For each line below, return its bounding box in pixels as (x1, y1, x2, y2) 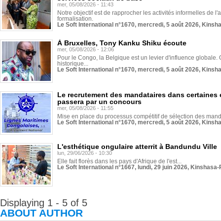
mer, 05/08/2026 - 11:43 (57, 1, 113, 7)
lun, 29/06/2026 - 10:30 (57, 150, 112, 156)
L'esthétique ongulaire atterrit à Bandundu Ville (57, 143, 217, 150)
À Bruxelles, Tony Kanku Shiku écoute (57, 39, 186, 47)
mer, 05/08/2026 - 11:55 (57, 105, 113, 111)
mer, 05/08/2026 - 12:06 (57, 46, 114, 52)
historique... (57, 60, 88, 67)
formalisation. (57, 15, 93, 22)
